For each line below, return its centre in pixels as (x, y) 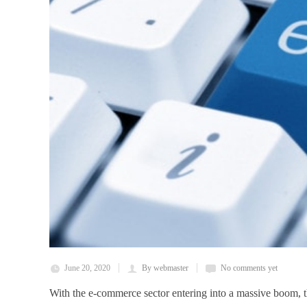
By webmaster (165, 268)
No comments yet (249, 268)
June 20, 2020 (87, 268)
